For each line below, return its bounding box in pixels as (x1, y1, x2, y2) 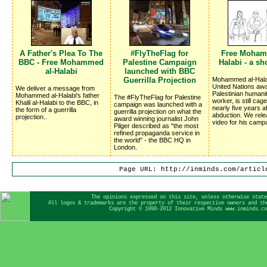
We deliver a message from (15, 84, 95, 92)
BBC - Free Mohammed (18, 57, 104, 67)
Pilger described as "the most (114, 122, 198, 129)
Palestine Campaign (123, 57, 197, 67)
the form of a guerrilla (15, 105, 76, 113)
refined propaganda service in (114, 129, 200, 136)
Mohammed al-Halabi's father (15, 91, 100, 99)
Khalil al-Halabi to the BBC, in (15, 98, 98, 106)
